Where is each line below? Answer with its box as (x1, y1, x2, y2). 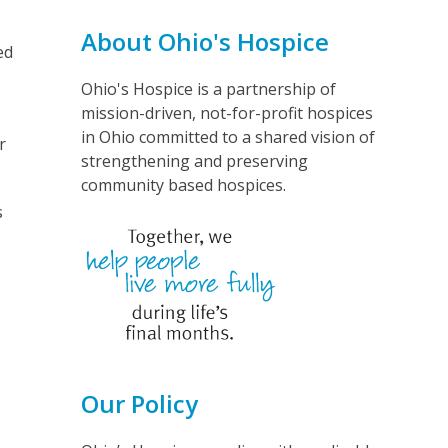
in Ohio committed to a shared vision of (80, 125, 375, 148)
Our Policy (80, 386, 198, 420)
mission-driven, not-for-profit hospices (80, 101, 373, 124)
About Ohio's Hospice (80, 24, 329, 58)
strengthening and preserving (80, 149, 308, 172)
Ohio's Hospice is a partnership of (80, 77, 336, 100)
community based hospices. (80, 173, 286, 196)
